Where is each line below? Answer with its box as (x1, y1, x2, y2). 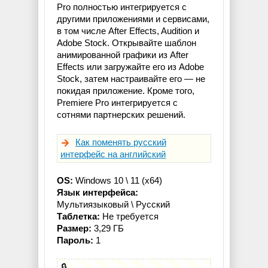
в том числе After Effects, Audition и (57, 26, 199, 36)
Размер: (57, 223, 92, 234)
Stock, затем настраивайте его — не (57, 74, 205, 84)
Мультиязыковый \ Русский (57, 199, 170, 210)
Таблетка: (57, 211, 100, 222)
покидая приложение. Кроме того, (57, 86, 194, 96)
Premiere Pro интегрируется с (57, 98, 178, 108)
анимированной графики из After (57, 50, 188, 60)
